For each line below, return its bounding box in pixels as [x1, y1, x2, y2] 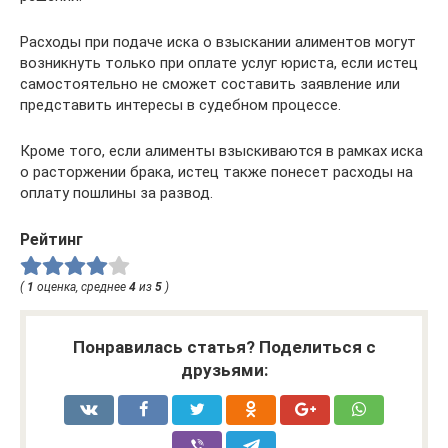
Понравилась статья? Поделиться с [72, 336, 376, 357]
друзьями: [180, 359, 268, 380]
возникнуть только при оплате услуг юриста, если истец [20, 53, 418, 72]
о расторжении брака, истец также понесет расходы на [20, 162, 413, 181]
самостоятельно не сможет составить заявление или [20, 74, 400, 93]
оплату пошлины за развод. [20, 183, 213, 202]
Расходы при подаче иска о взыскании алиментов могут [20, 32, 416, 51]
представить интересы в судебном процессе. [20, 95, 341, 114]
